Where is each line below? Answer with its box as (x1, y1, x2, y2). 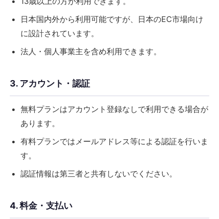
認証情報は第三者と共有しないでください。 (21, 169, 177, 178)
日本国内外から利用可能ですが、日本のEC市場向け (21, 14, 203, 24)
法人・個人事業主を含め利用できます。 (21, 46, 161, 56)
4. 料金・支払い (10, 200, 72, 211)
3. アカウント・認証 (10, 78, 90, 88)
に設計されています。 (21, 28, 99, 38)
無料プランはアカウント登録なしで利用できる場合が (21, 104, 208, 114)
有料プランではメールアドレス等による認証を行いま (21, 136, 208, 146)
